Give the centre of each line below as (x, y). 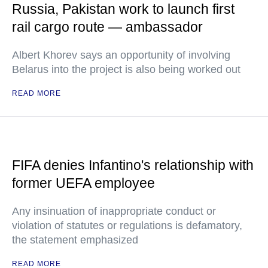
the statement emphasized (75, 240)
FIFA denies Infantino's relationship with (133, 165)
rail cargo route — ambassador (107, 27)
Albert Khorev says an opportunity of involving (121, 55)
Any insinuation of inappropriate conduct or (114, 211)
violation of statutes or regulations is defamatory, (127, 226)
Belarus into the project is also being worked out (126, 70)
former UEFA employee (83, 183)
